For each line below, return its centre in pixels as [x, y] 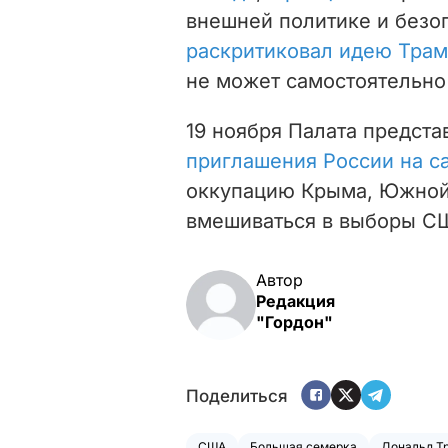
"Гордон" [294, 321]
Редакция [295, 300]
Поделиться [237, 396]
